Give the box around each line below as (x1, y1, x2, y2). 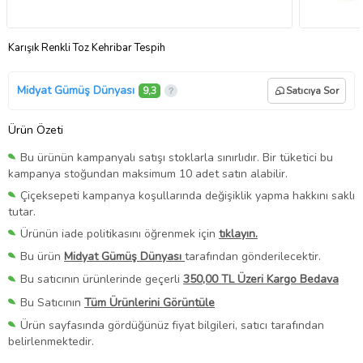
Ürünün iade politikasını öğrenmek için (20, 226, 219, 242)
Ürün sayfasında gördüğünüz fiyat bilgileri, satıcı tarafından (20, 317, 324, 333)
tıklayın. (219, 226, 258, 242)
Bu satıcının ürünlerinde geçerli (20, 271, 183, 288)
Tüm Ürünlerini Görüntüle (84, 294, 215, 310)
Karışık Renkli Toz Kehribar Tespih (8, 40, 165, 55)
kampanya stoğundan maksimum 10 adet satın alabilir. (8, 166, 288, 182)
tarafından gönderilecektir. (185, 249, 321, 265)
